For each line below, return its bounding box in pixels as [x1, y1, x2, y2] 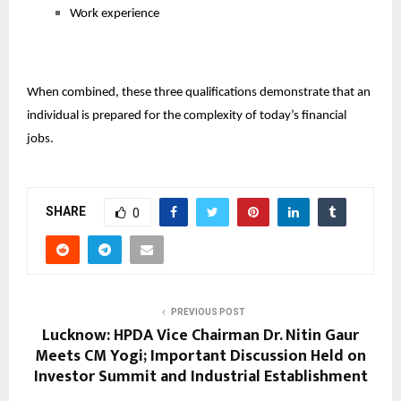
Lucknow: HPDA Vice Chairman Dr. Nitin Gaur [42, 321, 359, 349]
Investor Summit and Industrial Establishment [33, 363, 368, 390]
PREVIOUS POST [170, 306, 245, 317]
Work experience [70, 6, 159, 21]
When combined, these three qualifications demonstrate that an [27, 85, 371, 99]
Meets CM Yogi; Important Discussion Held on [35, 342, 366, 370]
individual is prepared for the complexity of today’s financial [27, 108, 346, 123]
